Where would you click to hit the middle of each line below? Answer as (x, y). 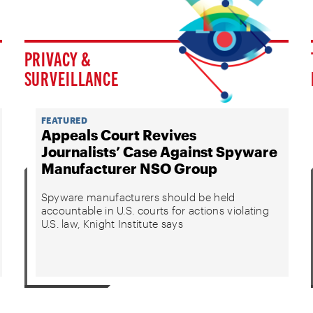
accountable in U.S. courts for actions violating (155, 210)
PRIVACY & (58, 58)
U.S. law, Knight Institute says (112, 223)
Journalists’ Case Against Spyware (159, 151)
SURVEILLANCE (71, 78)
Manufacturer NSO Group (129, 168)
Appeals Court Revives (118, 134)
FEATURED (64, 120)
